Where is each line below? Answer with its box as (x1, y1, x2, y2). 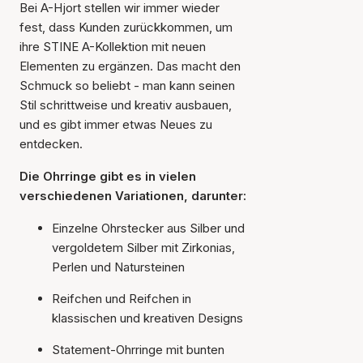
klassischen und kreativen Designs (52, 310, 243, 326)
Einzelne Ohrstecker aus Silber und (52, 220, 245, 236)
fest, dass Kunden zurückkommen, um (19, 19, 233, 35)
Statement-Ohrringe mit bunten (52, 342, 224, 357)
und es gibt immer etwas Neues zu (19, 117, 212, 132)
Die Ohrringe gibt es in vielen (19, 169, 196, 184)
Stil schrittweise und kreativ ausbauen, (19, 97, 232, 113)
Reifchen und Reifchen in (52, 291, 191, 306)
